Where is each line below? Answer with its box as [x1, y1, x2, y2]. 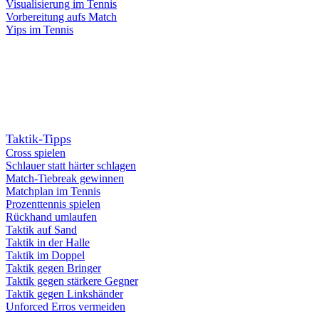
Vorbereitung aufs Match [6, 11, 117, 23]
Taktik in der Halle [6, 236, 90, 249]
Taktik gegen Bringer [6, 262, 101, 274]
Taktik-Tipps [6, 132, 71, 146]
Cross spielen [6, 147, 66, 159]
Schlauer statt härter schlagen [6, 159, 136, 172]
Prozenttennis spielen [6, 198, 100, 210]
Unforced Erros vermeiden [6, 300, 125, 313]
